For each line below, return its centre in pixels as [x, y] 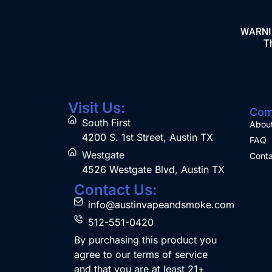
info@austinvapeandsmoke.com [161, 204]
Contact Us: [116, 189]
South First [106, 122]
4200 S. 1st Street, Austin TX [147, 137]
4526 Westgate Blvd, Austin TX [153, 169]
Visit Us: [97, 107]
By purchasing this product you [145, 240]
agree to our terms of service [141, 254]
